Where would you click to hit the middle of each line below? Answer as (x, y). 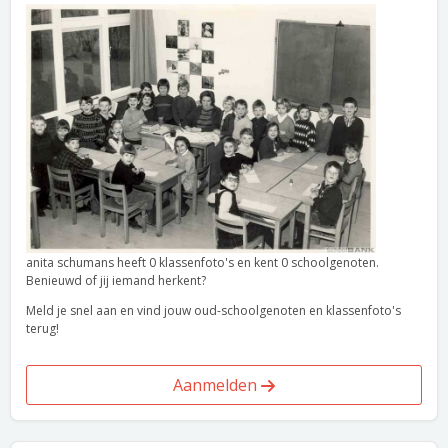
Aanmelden (217, 385)
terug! (42, 328)
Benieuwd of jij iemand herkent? (116, 280)
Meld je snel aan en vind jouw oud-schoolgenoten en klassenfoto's (213, 310)
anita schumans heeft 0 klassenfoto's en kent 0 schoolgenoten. (202, 262)
